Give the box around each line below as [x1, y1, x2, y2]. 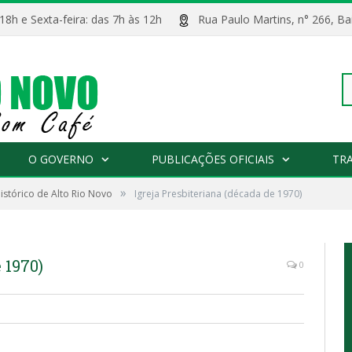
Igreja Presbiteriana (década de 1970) [134, 187, 302, 200]
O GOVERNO [28, 152, 93, 167]
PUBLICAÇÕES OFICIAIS [152, 152, 274, 167]
